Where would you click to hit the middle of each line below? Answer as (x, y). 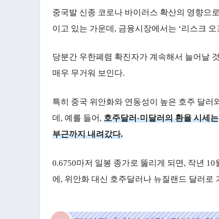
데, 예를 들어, (78, 118)
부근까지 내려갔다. (88, 134)
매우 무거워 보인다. (88, 73)
